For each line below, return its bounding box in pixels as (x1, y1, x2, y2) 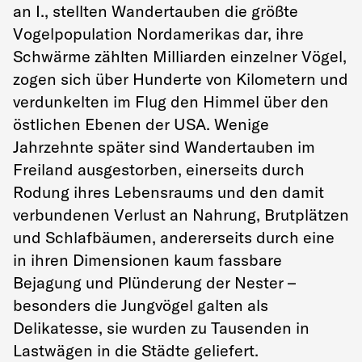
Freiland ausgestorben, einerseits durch (13, 159, 305, 179)
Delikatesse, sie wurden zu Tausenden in (13, 318, 309, 338)
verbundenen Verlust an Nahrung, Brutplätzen (13, 204, 349, 225)
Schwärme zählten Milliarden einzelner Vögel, (13, 46, 347, 66)
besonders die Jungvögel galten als (13, 295, 268, 315)
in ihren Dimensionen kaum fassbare (13, 250, 282, 270)
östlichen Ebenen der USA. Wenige (13, 114, 269, 134)
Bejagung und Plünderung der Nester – (13, 272, 296, 293)
